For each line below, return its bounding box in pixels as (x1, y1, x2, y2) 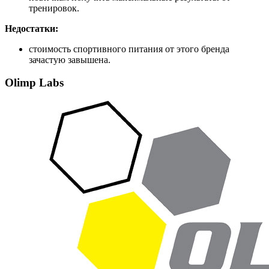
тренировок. (29, 2, 79, 13)
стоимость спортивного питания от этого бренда (29, 43, 229, 54)
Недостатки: (5, 23, 58, 34)
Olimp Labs (5, 76, 64, 89)
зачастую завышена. (29, 54, 110, 65)
